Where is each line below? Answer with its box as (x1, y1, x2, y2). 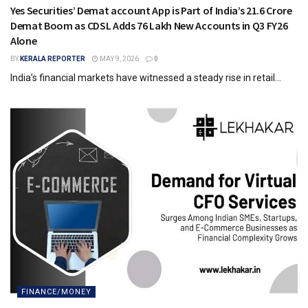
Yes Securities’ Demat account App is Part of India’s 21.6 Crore (10, 3, 292, 17)
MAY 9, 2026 (98, 54, 139, 63)
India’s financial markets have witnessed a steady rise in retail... (10, 71, 281, 83)
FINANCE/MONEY (21, 287, 91, 296)
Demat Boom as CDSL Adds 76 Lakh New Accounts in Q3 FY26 (10, 18, 288, 32)
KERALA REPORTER (20, 54, 85, 63)
